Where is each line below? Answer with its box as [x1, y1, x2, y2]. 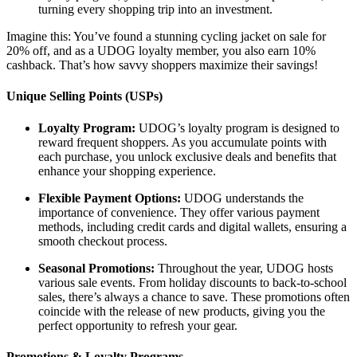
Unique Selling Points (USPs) [6, 89, 163, 104]
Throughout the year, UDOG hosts [155, 261, 333, 275]
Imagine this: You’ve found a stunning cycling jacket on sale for [6, 29, 326, 44]
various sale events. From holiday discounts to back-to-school [38, 275, 347, 289]
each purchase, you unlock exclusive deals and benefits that [38, 149, 336, 163]
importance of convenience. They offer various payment [38, 205, 320, 219]
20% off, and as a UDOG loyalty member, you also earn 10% [6, 44, 316, 58]
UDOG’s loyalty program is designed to [135, 120, 339, 135]
